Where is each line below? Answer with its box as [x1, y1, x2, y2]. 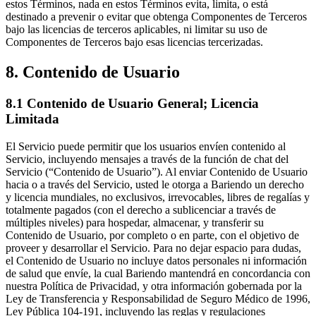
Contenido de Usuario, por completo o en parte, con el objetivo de [6, 229, 299, 241]
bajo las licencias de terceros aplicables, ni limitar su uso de [6, 23, 267, 36]
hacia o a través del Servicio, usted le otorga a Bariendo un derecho [6, 178, 304, 190]
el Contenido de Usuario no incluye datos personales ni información [6, 254, 307, 267]
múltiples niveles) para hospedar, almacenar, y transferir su [6, 216, 264, 229]
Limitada [6, 111, 59, 126]
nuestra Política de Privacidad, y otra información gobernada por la [6, 279, 302, 292]
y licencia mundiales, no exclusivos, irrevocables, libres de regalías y [6, 190, 310, 203]
